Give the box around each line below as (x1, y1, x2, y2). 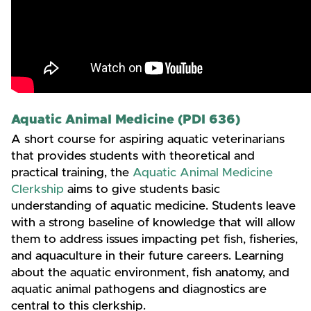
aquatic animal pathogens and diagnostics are (11, 283, 267, 296)
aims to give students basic (64, 183, 220, 196)
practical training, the (11, 167, 133, 180)
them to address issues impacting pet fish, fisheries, (11, 233, 298, 246)
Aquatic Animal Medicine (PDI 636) (11, 112, 240, 126)
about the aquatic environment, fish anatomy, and (11, 267, 289, 280)
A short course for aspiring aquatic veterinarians (11, 133, 285, 146)
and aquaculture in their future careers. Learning (11, 250, 284, 263)
